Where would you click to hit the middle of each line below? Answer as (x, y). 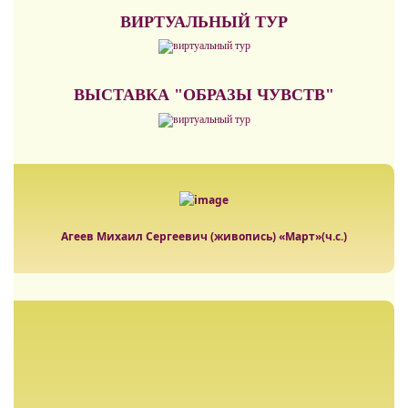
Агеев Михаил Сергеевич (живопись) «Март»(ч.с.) (204, 237)
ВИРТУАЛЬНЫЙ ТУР (204, 22)
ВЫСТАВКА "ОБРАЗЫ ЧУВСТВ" (204, 95)
